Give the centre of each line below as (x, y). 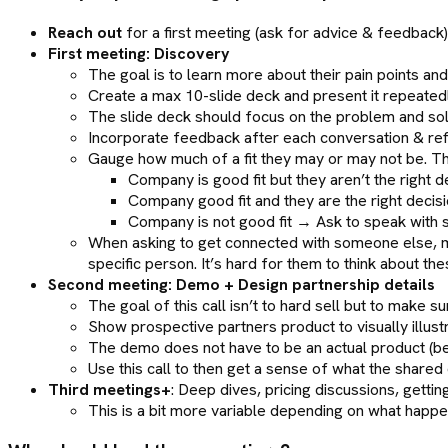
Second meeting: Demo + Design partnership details (241, 284)
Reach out (85, 32)
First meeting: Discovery (139, 53)
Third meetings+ (109, 389)
